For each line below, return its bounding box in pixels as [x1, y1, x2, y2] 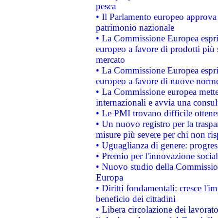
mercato [95, 54, 125, 65]
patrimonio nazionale [95, 22, 174, 33]
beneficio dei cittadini [95, 194, 176, 204]
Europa [95, 172, 123, 182]
